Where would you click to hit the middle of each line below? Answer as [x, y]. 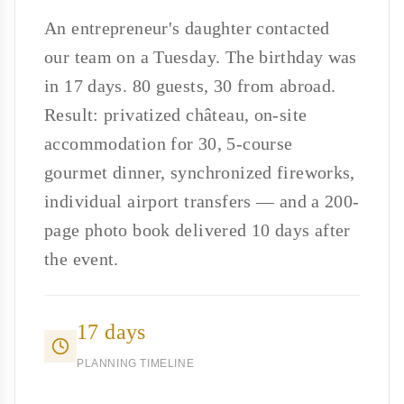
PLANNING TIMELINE [136, 363]
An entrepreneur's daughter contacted [187, 28]
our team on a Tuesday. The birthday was [201, 56]
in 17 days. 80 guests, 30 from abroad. [190, 85]
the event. [82, 258]
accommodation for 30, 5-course [169, 143]
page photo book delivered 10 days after [197, 230]
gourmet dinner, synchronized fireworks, [200, 172]
